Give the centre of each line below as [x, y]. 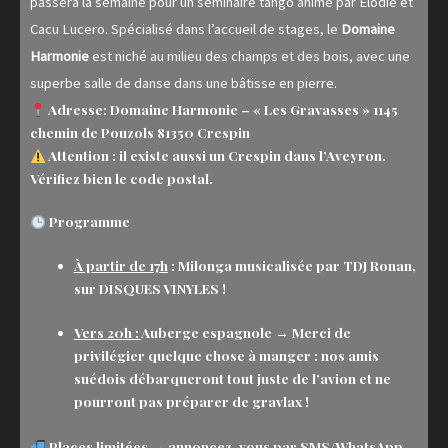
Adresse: [76, 109]
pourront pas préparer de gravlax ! [191, 401]
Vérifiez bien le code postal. [121, 178]
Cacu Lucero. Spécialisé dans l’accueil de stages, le [185, 28]
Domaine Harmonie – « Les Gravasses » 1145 [252, 109]
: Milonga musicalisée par [255, 265]
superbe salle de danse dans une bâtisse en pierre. [183, 82]
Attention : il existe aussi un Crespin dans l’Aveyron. [215, 155]
